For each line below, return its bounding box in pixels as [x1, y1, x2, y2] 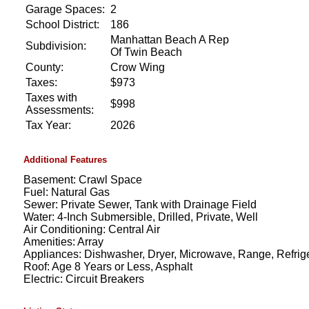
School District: [25, 18, 99, 30]
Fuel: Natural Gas [23, 186, 110, 198]
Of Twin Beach [110, 46, 182, 58]
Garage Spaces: [25, 3, 105, 15]
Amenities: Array [23, 235, 103, 248]
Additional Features [23, 154, 107, 165]
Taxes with [25, 91, 77, 103]
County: [25, 61, 63, 73]
